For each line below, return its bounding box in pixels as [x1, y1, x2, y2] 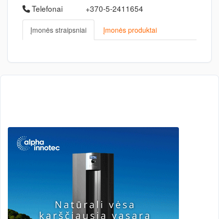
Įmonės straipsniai [30, 25, 87, 35]
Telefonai [30, 3, 63, 14]
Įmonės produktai [103, 25, 157, 35]
